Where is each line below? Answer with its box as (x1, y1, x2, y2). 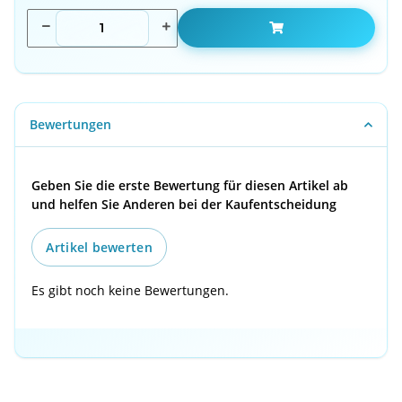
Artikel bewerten (46, 238, 153, 256)
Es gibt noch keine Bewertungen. (31, 281, 230, 299)
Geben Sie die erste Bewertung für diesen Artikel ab (31, 176, 349, 194)
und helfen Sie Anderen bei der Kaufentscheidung (31, 195, 337, 213)
